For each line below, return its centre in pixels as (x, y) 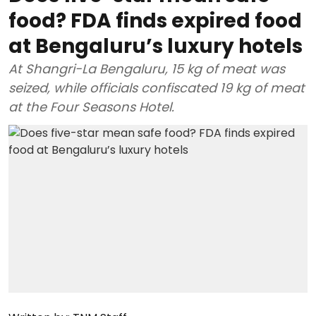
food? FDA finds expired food (155, 20)
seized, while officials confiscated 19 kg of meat (157, 87)
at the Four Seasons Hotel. (91, 107)
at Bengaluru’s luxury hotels (156, 46)
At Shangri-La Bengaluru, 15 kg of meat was (147, 68)
